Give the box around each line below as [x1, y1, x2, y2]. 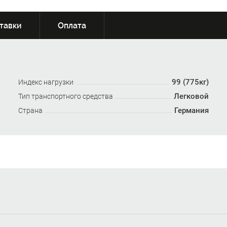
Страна [18, 106, 43, 115]
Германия [174, 106, 209, 115]
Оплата [58, 21, 86, 30]
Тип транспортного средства [18, 92, 113, 100]
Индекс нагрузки [18, 78, 73, 86]
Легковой [174, 92, 209, 101]
